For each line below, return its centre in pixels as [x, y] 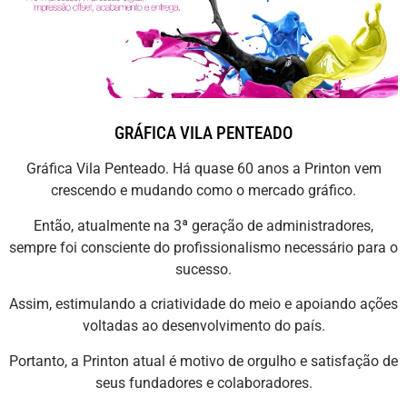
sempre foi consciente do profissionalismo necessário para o [203, 247]
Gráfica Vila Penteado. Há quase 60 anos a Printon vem [203, 169]
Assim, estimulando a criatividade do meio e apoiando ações [203, 304]
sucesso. [203, 269]
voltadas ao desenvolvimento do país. [203, 326]
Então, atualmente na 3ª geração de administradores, [203, 225]
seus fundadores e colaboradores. [203, 382]
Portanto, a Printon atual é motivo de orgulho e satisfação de [203, 361]
